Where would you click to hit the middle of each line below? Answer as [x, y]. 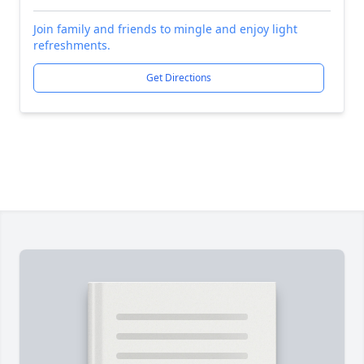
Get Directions [179, 78]
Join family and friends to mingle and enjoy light [165, 29]
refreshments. [72, 45]
